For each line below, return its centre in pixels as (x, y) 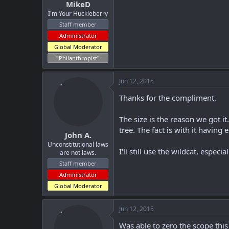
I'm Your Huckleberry (78, 13)
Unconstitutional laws (78, 144)
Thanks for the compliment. (168, 97)
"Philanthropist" (78, 58)
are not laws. (78, 153)
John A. (78, 135)
